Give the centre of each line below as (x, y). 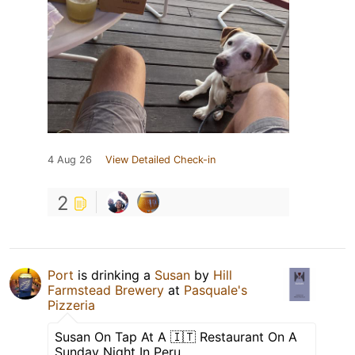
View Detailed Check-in (160, 159)
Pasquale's (216, 290)
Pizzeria (71, 305)
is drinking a (114, 275)
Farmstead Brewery (106, 290)
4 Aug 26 (70, 159)
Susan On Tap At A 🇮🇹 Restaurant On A (176, 336)
